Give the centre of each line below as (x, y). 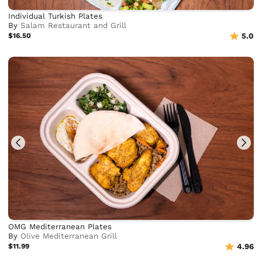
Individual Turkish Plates (56, 16)
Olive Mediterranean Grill (69, 236)
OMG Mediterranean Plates (60, 227)
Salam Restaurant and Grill (74, 26)
